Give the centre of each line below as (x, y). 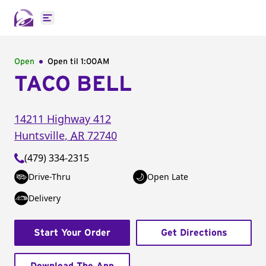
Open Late (168, 177)
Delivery (45, 198)
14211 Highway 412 (63, 119)
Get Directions (194, 233)
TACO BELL (73, 84)
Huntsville (39, 135)
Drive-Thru (50, 177)
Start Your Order (72, 233)
